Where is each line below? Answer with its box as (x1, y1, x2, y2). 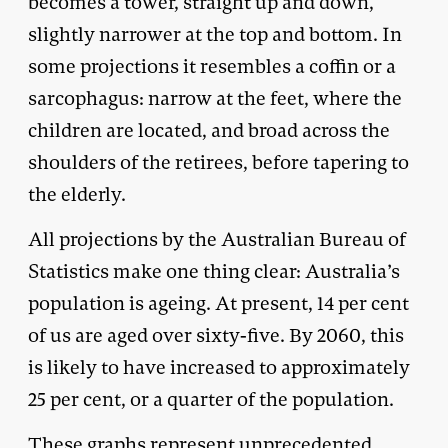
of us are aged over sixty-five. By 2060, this (28, 322, 404, 348)
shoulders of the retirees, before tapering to (28, 149, 409, 175)
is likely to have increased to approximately (28, 354, 410, 380)
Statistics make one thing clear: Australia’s (28, 258, 400, 284)
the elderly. (28, 181, 126, 207)
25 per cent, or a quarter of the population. (28, 386, 394, 412)
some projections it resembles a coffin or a (28, 53, 396, 79)
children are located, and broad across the (28, 117, 390, 143)
